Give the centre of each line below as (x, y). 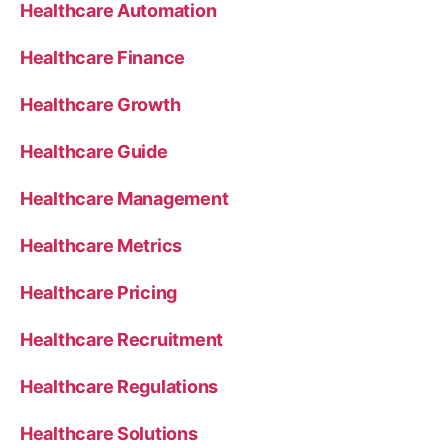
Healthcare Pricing (99, 292)
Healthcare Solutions (109, 433)
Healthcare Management (124, 198)
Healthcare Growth (100, 104)
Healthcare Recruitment (122, 339)
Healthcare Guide (94, 151)
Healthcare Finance (103, 57)
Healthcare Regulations (119, 386)
